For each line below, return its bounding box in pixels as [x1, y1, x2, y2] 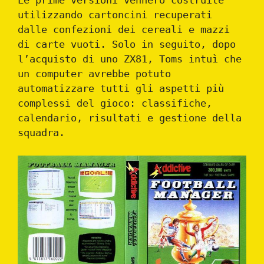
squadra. [18, 127, 65, 139]
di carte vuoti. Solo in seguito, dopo [18, 38, 236, 51]
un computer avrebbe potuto [18, 68, 171, 80]
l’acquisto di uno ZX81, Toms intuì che [18, 53, 242, 65]
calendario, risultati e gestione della [18, 112, 242, 124]
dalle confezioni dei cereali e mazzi [18, 24, 230, 36]
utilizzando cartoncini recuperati [18, 9, 212, 21]
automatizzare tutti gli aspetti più [18, 82, 224, 95]
